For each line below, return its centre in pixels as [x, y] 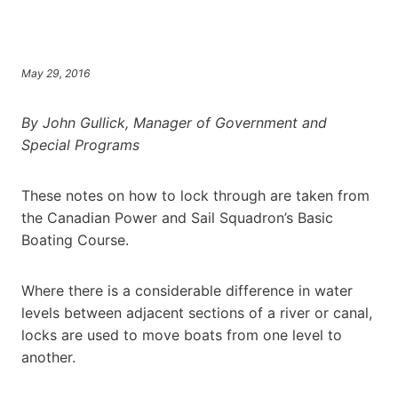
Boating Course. [75, 239]
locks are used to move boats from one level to [182, 334]
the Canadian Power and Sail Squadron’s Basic [177, 217]
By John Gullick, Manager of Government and [174, 122]
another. [48, 357]
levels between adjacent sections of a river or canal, [197, 312]
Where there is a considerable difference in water [187, 290]
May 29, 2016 [56, 73]
